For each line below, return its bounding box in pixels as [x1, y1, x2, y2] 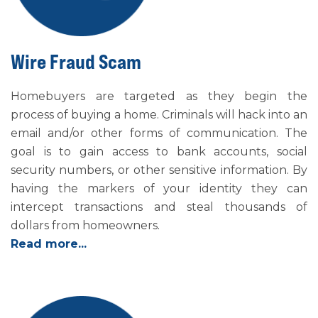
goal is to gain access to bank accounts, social [11, 145, 307, 158]
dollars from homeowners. [11, 219, 160, 232]
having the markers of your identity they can [11, 182, 307, 195]
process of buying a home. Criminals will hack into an [11, 108, 307, 121]
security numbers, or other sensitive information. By [11, 163, 307, 177]
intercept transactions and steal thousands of [11, 200, 307, 214]
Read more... [11, 237, 87, 251]
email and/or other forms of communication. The [11, 126, 307, 140]
